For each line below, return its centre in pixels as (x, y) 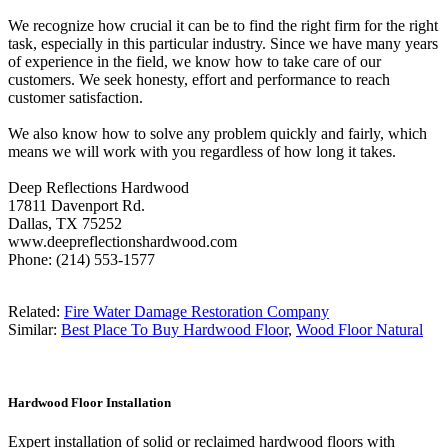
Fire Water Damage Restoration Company (196, 311)
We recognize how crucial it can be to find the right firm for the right (223, 25)
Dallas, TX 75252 (65, 223)
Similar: (34, 329)
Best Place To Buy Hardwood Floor (174, 329)
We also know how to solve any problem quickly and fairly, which (217, 133)
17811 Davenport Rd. (76, 205)
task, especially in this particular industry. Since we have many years (223, 43)
